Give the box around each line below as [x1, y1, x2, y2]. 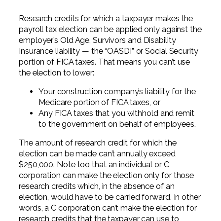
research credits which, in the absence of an [19, 182, 175, 191]
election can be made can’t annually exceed [19, 149, 176, 159]
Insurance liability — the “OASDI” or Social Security [19, 46, 198, 56]
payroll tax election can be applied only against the [19, 24, 202, 34]
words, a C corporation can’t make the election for [19, 203, 197, 213]
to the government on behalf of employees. [38, 119, 196, 129]
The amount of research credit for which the [19, 138, 177, 148]
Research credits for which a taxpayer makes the [19, 13, 193, 23]
